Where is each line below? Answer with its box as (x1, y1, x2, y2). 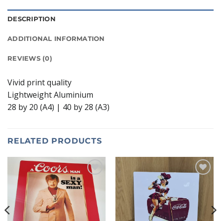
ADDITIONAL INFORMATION (7, 35, 105, 43)
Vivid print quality (7, 77, 72, 88)
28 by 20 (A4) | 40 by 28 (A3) (7, 102, 110, 113)
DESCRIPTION (7, 15, 56, 23)
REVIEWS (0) (7, 55, 52, 63)
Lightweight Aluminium (7, 89, 93, 101)
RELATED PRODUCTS (7, 136, 102, 146)
